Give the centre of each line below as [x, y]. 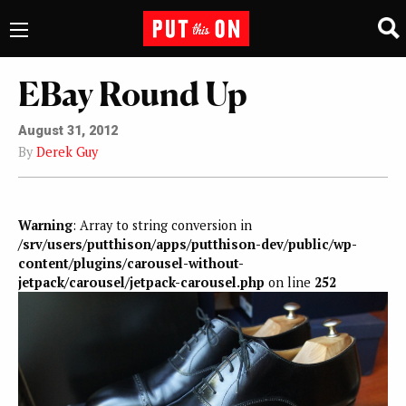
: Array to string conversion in [162, 226]
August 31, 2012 [68, 130]
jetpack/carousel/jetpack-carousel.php [141, 283]
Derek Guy [67, 151]
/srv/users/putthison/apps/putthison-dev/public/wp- [188, 245]
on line [290, 283]
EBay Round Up [133, 94]
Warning [45, 226]
